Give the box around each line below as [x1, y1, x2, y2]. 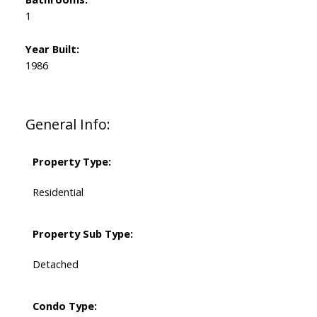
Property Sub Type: [32, 226, 133, 241]
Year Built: [25, 42, 79, 57]
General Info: [25, 115, 110, 134]
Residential [32, 185, 83, 200]
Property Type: [32, 154, 111, 169]
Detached [32, 257, 79, 272]
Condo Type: [32, 299, 97, 313]
